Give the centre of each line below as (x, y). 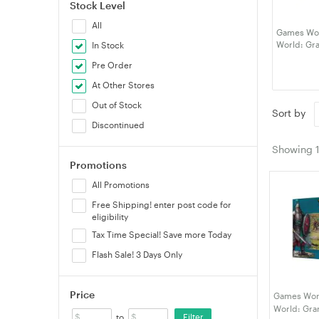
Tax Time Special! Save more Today (162, 234)
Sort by (292, 113)
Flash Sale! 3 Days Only (137, 254)
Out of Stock (117, 105)
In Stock (108, 45)
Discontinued (119, 125)
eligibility (110, 216)
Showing (294, 149)
